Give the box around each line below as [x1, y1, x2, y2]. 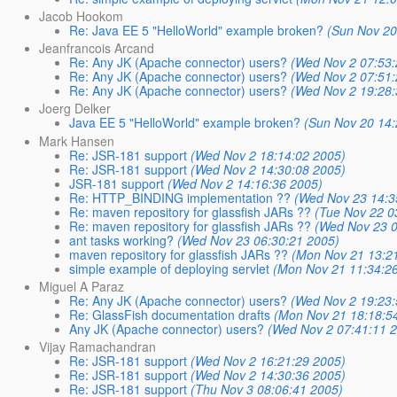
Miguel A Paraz [39, 276, 125, 295]
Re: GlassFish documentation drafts [69, 305, 271, 323]
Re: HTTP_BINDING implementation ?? [69, 188, 292, 206]
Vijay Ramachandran [39, 337, 157, 355]
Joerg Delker [39, 99, 112, 118]
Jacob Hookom [39, 6, 124, 25]
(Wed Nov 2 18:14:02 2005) [191, 145, 346, 164]
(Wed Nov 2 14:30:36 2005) [191, 365, 346, 384]
